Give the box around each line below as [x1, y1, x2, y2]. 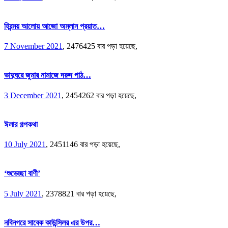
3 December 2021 [4, 91, 62, 100]
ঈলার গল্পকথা [4, 120, 38, 129]
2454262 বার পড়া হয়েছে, [66, 91, 136, 100]
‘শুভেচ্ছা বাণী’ [4, 169, 40, 178]
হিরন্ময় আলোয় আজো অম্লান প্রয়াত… [4, 21, 105, 31]
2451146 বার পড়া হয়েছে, [50, 140, 120, 149]
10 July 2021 [4, 140, 46, 149]
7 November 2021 [4, 42, 63, 50]
